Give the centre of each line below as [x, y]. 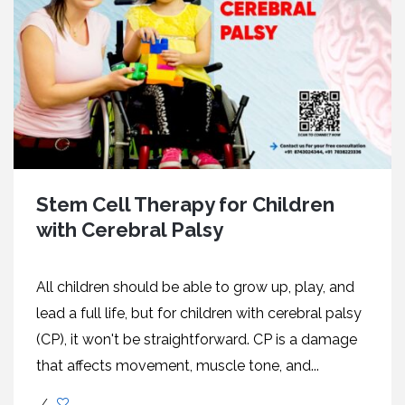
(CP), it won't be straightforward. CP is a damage [197, 339]
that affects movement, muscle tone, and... [178, 366]
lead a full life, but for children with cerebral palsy [199, 313]
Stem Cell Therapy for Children [185, 204]
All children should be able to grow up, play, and [195, 287]
